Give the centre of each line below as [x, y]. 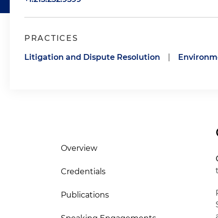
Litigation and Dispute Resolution [92, 57]
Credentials [83, 172]
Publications [85, 195]
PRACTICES [51, 38]
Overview [79, 148]
